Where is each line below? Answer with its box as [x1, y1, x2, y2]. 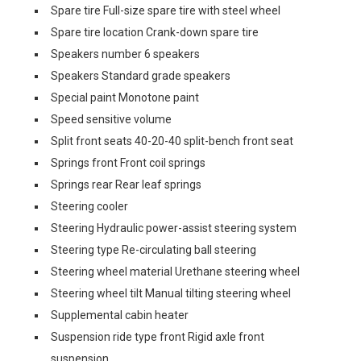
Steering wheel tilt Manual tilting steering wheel [51, 287, 291, 300]
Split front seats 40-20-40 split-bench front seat [51, 135, 293, 147]
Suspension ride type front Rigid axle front [51, 330, 264, 343]
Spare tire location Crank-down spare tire [51, 26, 259, 39]
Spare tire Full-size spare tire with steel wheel [51, 4, 280, 17]
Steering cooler [51, 200, 128, 213]
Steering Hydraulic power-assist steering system [51, 222, 297, 234]
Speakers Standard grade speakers [51, 69, 230, 82]
